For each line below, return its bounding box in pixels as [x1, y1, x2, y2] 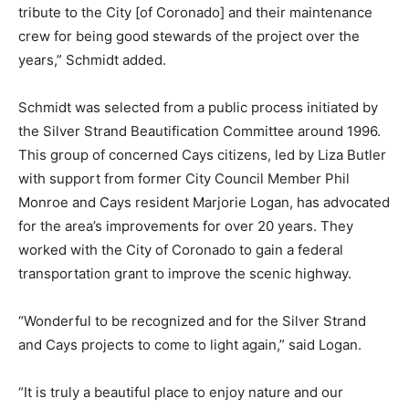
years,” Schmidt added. [18, 50, 166, 68]
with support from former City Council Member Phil [18, 169, 350, 187]
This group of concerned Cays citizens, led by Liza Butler [18, 145, 386, 163]
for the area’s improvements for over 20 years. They [18, 216, 353, 235]
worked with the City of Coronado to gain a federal [18, 240, 343, 258]
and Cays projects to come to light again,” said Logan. [18, 335, 362, 353]
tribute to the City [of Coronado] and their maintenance [18, 3, 372, 21]
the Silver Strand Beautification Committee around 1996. [18, 121, 381, 140]
